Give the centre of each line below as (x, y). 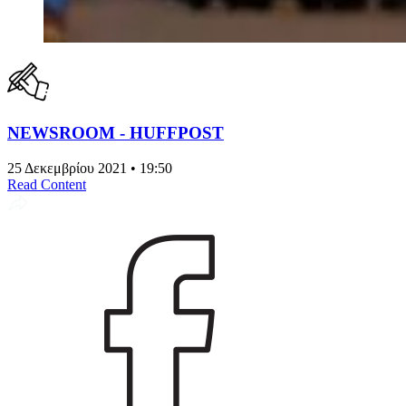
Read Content (47, 184)
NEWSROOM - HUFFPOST (116, 132)
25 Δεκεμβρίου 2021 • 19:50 (90, 168)
